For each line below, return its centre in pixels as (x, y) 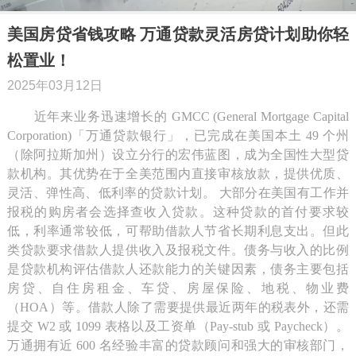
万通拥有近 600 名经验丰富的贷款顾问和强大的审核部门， (178, 346)
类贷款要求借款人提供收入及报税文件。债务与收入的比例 (178, 250)
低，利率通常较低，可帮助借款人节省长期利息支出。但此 (178, 231)
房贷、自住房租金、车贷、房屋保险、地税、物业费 (178, 288)
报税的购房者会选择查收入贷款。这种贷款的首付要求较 (178, 212)
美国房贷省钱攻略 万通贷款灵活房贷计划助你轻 (178, 35)
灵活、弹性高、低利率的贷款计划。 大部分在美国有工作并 (178, 193)
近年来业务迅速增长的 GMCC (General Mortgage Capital (178, 117)
